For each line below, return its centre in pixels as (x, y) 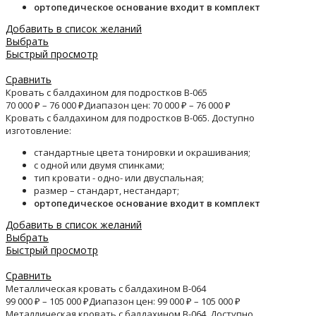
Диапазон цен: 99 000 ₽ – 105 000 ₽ (165, 302)
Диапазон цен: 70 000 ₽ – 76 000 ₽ (157, 105)
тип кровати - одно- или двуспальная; (119, 178)
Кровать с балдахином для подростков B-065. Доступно (130, 118)
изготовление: (38, 131)
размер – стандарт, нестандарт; (107, 191)
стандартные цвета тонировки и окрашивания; (142, 153)
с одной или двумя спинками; (99, 165)
